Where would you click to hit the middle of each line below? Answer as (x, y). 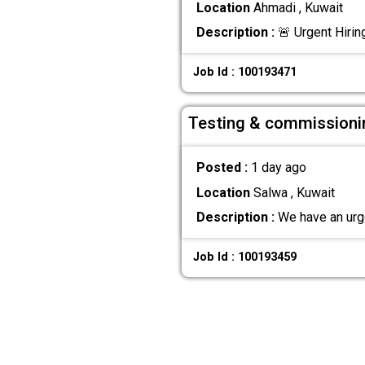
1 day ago (278, 168)
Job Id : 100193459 (245, 257)
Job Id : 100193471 (245, 73)
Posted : (223, 168)
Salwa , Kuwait (292, 192)
